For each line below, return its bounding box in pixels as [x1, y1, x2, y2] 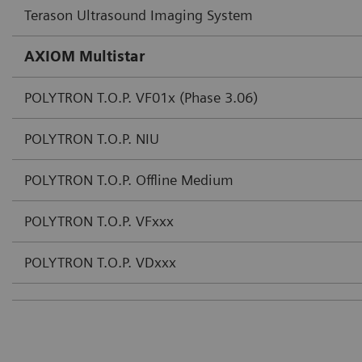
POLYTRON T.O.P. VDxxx [24, 254, 176, 271]
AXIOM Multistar [24, 48, 145, 65]
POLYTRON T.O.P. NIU [24, 130, 159, 148]
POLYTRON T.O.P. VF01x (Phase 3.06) [24, 89, 258, 107]
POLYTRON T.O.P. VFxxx [24, 213, 174, 230]
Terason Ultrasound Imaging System [24, 6, 253, 24]
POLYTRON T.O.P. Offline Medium [24, 171, 234, 189]
